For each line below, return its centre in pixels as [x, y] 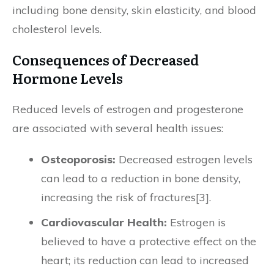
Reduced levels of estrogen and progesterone [128, 109]
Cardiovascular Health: [104, 222]
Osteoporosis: [78, 159]
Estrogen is [196, 222]
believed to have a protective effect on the [149, 241]
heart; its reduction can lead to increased [145, 260]
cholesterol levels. [57, 29]
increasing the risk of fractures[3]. [126, 197]
